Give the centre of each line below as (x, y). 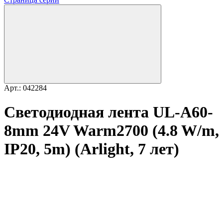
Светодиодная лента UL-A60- (109, 112)
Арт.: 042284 (25, 88)
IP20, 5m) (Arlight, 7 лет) (92, 149)
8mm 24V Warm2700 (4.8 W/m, (111, 131)
